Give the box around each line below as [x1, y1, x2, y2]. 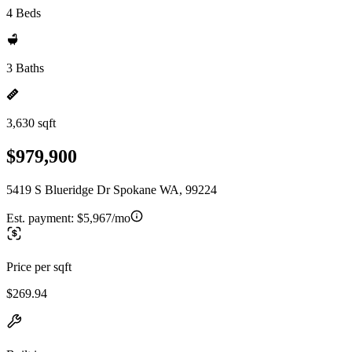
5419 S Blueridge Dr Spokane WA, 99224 [6, 182, 217, 196]
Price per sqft [6, 259, 71, 273]
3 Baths [6, 61, 44, 75]
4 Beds [6, 6, 41, 20]
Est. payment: [6, 211, 77, 225]
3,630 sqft [6, 116, 56, 130]
